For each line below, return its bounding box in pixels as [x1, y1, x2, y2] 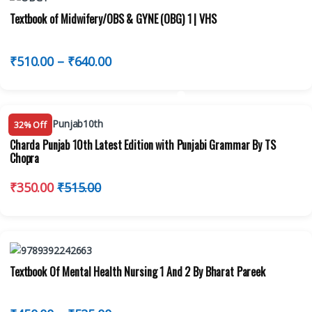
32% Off [14, 118, 47, 131]
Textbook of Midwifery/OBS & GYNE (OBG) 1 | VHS [10, 10, 217, 27]
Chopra [10, 150, 40, 167]
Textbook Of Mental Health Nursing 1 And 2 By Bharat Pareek [10, 263, 265, 281]
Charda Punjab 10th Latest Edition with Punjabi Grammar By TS [10, 136, 276, 154]
